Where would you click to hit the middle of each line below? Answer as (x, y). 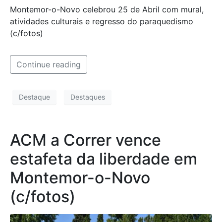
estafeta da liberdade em (104, 159)
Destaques (88, 97)
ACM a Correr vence (85, 140)
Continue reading (49, 64)
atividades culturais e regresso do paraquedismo (102, 21)
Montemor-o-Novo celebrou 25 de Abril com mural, (107, 9)
